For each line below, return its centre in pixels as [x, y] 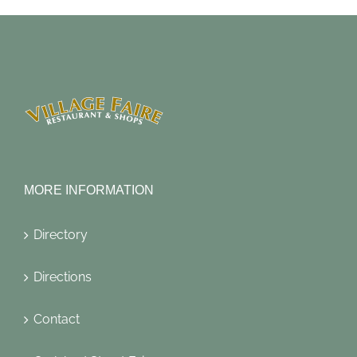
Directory [61, 235]
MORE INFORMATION [89, 190]
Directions [63, 277]
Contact [57, 320]
